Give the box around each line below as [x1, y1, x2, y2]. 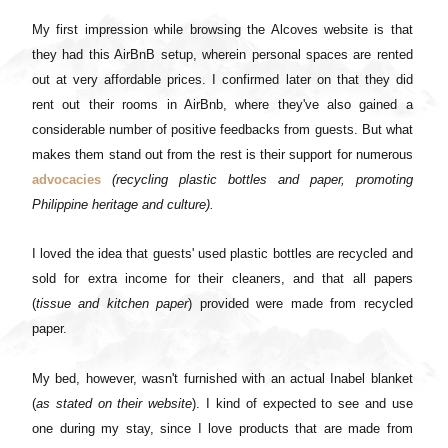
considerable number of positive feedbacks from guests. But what [32, 121, 413, 137]
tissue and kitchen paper [36, 295, 189, 311]
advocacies [32, 171, 101, 187]
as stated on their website [36, 395, 193, 411]
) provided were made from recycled [188, 295, 413, 311]
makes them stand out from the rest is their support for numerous [32, 146, 413, 162]
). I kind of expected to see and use [192, 395, 413, 411]
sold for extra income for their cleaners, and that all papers [32, 270, 413, 286]
